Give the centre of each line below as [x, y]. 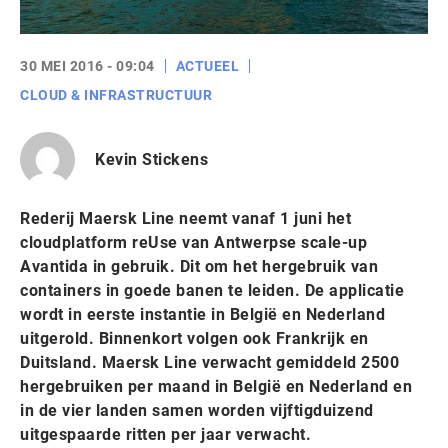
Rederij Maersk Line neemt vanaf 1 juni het [185, 218]
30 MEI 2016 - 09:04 [87, 66]
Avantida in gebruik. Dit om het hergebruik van [199, 266]
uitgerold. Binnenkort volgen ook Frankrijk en [194, 338]
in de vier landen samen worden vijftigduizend [197, 410]
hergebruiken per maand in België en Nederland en [216, 386]
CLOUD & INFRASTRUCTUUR [116, 95]
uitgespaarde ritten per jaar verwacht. [165, 434]
